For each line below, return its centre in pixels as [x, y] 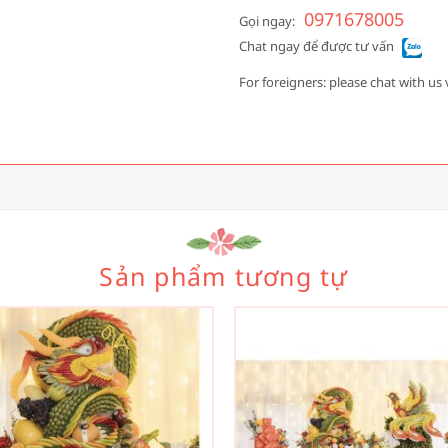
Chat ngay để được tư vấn [316, 46]
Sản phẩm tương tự [224, 276]
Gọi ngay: [267, 21]
